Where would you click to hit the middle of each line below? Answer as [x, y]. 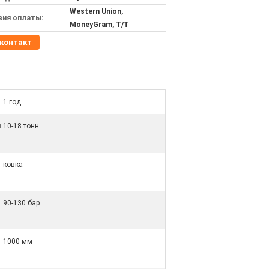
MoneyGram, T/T [99, 25]
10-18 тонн [21, 126]
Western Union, [96, 11]
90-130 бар [21, 203]
